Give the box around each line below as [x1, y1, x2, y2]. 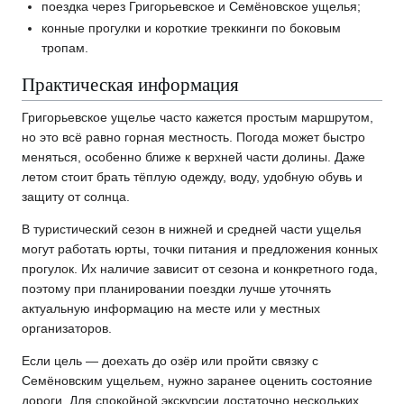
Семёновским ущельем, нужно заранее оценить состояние [22, 372, 372, 388]
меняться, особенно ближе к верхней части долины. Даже [22, 149, 365, 164]
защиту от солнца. [22, 188, 130, 204]
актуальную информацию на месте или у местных [22, 300, 320, 316]
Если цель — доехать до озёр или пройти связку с [22, 353, 318, 368]
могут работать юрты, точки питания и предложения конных [22, 241, 378, 256]
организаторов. [22, 320, 112, 335]
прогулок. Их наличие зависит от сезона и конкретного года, [22, 261, 378, 276]
